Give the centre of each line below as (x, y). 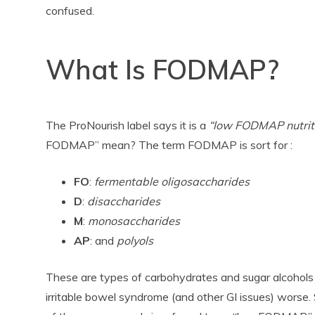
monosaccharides (134, 221)
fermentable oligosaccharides (172, 182)
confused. (70, 11)
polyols (135, 241)
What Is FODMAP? (163, 70)
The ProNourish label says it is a (128, 126)
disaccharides (124, 201)
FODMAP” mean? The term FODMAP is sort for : (169, 145)
